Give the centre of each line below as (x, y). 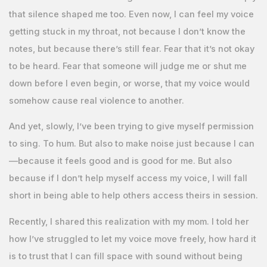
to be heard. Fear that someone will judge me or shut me (128, 66)
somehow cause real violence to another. (96, 100)
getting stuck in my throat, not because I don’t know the (127, 31)
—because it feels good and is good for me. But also (120, 161)
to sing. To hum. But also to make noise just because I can (131, 144)
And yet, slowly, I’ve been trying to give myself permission (131, 127)
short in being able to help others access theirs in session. (133, 196)
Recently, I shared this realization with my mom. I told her (129, 221)
